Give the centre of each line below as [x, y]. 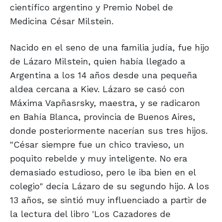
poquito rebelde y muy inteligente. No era [99, 159]
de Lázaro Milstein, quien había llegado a [98, 61]
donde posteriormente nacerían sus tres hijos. [109, 131]
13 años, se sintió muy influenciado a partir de [108, 200]
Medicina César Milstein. [62, 21]
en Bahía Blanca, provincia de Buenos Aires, [103, 117]
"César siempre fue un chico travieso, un [97, 145]
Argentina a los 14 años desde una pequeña [104, 75]
